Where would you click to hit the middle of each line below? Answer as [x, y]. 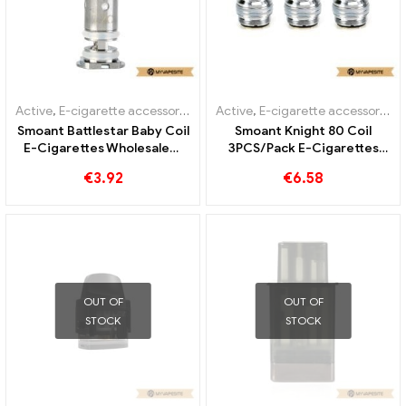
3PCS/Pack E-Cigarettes [303, 148]
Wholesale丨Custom [303, 165]
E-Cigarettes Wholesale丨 [103, 148]
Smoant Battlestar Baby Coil [103, 130]
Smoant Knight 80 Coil [303, 130]
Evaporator [233, 111]
